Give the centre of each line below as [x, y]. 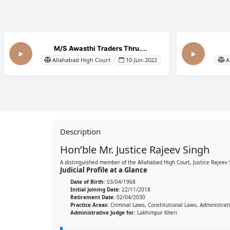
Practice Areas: [90, 205]
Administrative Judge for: [103, 212]
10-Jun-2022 [141, 60]
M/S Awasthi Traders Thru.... [100, 48]
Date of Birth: [88, 181]
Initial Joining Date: [95, 189]
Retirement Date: [93, 197]
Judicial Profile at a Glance [104, 170]
